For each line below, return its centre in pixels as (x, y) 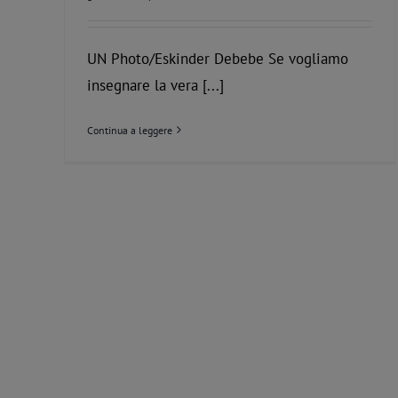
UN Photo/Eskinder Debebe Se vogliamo (218, 58)
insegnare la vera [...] (155, 85)
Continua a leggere (130, 130)
